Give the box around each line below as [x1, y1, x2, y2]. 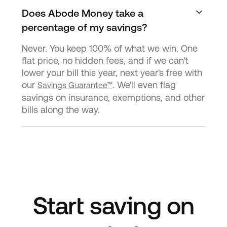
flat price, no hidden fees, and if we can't [21, 55, 188, 66]
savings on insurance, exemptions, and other [21, 92, 205, 103]
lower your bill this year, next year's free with [21, 67, 202, 78]
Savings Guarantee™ [37, 80, 112, 90]
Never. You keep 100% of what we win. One [21, 43, 198, 54]
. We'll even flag [112, 79, 176, 90]
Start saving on [32, 191, 195, 220]
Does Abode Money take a [21, 7, 143, 19]
